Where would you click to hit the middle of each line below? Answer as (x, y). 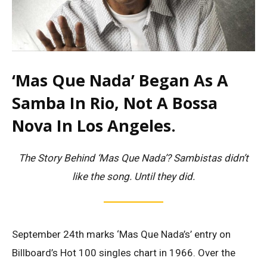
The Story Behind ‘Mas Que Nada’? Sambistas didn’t (133, 158)
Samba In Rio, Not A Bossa (115, 103)
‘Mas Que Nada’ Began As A (120, 80)
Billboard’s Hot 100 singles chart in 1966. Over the (124, 253)
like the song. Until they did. (133, 176)
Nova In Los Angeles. (94, 125)
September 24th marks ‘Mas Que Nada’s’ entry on (121, 235)
